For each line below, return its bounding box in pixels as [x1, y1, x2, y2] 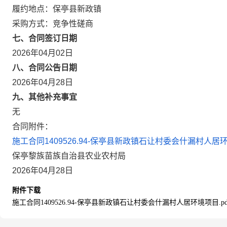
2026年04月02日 [12, 49, 73, 57]
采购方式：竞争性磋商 [12, 19, 93, 28]
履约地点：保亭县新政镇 [12, 5, 101, 13]
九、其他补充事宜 [12, 93, 77, 101]
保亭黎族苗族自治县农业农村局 [12, 152, 126, 160]
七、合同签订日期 [12, 34, 77, 43]
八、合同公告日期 [12, 63, 77, 72]
